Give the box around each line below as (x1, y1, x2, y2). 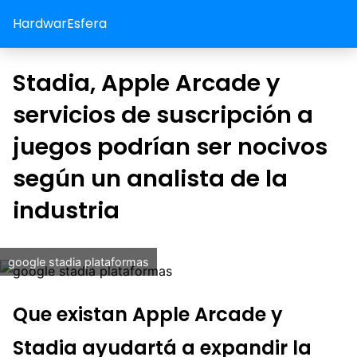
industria (13, 194, 120, 226)
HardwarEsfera (13, 14, 107, 33)
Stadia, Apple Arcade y (13, 67, 280, 99)
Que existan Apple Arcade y (13, 300, 283, 328)
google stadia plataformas (8, 255, 149, 269)
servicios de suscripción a (13, 99, 313, 131)
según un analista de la (13, 163, 288, 194)
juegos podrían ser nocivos (13, 131, 328, 163)
